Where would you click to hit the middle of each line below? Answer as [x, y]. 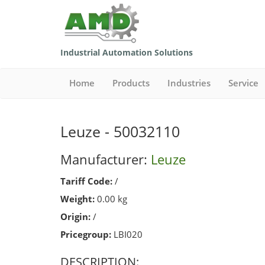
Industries [189, 83]
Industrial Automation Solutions [127, 52]
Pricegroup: [86, 235]
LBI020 [127, 235]
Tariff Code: [86, 181]
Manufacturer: [106, 159]
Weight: [77, 199]
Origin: [75, 217]
